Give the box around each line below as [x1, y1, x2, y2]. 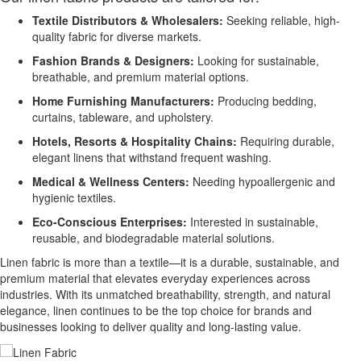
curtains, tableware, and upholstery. [32, 108, 214, 125]
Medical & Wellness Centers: [32, 172, 189, 189]
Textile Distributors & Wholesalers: [32, 11, 223, 28]
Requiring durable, [237, 132, 334, 149]
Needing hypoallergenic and [189, 172, 335, 189]
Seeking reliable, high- [223, 11, 340, 28]
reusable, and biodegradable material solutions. [32, 229, 275, 246]
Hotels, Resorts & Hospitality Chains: [32, 132, 237, 149]
